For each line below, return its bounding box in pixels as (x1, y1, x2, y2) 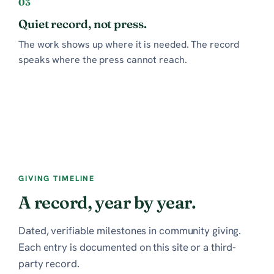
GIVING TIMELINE (18, 172, 95, 183)
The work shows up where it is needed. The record (18, 37, 240, 51)
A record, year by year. (18, 191, 196, 213)
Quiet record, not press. (18, 16, 147, 31)
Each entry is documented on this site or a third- (18, 240, 237, 254)
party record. (18, 256, 80, 270)
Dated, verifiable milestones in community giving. (18, 223, 242, 237)
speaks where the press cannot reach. (18, 53, 187, 66)
